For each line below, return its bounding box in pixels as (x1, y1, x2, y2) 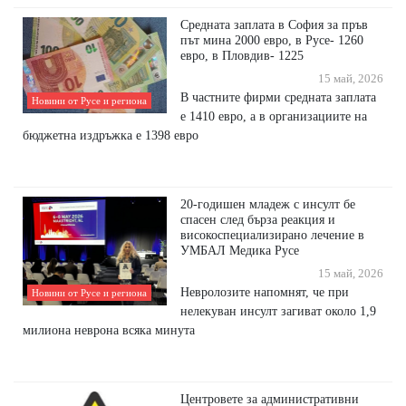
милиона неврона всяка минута (23, 323, 195, 338)
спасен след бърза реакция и (180, 212, 336, 227)
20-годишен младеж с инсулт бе (180, 197, 356, 212)
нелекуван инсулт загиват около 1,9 (180, 304, 377, 319)
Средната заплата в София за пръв (180, 17, 369, 33)
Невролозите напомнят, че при (180, 285, 350, 300)
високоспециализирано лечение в (180, 227, 365, 243)
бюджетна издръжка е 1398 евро (23, 128, 198, 143)
